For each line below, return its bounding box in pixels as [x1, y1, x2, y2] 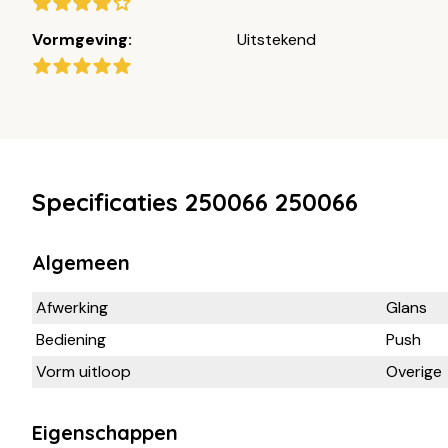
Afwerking [36, 296, 108, 318]
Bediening [36, 328, 106, 350]
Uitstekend [237, 28, 316, 50]
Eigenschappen [32, 419, 178, 445]
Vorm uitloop [36, 360, 131, 382]
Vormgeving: [32, 28, 132, 50]
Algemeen [32, 249, 130, 275]
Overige [386, 360, 442, 382]
